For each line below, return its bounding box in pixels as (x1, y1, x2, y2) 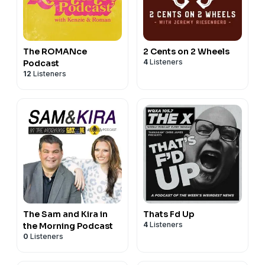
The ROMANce (23, 46, 87, 57)
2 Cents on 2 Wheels (143, 46, 230, 57)
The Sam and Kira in (23, 208, 108, 219)
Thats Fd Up (143, 208, 195, 219)
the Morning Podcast (23, 220, 113, 231)
